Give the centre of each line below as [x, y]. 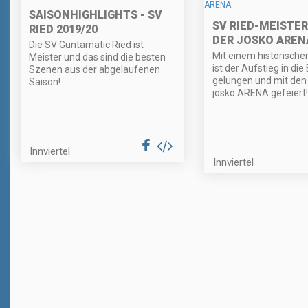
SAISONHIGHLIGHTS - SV [96, 14]
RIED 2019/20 [63, 29]
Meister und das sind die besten [97, 57]
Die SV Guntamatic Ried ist [86, 44]
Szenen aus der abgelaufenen [95, 69]
